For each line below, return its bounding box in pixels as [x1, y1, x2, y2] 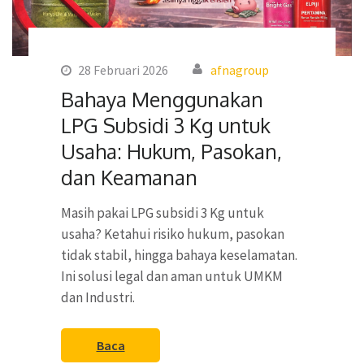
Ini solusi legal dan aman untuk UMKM [61, 266, 283, 285]
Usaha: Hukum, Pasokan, [61, 137, 282, 164]
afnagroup [210, 61, 269, 78]
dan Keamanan [61, 163, 197, 190]
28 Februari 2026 [78, 61, 168, 78]
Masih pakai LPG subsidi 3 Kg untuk [61, 203, 264, 222]
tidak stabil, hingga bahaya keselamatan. [61, 245, 297, 264]
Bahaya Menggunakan [61, 85, 263, 112]
